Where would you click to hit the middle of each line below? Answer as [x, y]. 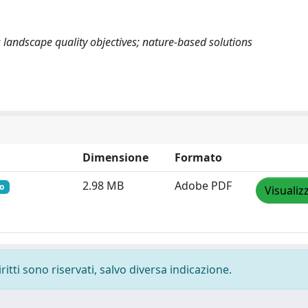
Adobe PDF [203, 186]
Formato [198, 157]
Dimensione [115, 157]
